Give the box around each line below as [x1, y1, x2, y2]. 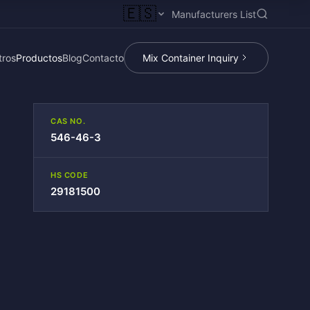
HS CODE [51, 170, 89, 180]
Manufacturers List [172, 8, 256, 20]
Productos [16, 51, 62, 64]
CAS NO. [51, 116, 86, 126]
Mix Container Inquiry [143, 51, 239, 64]
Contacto [82, 51, 124, 64]
